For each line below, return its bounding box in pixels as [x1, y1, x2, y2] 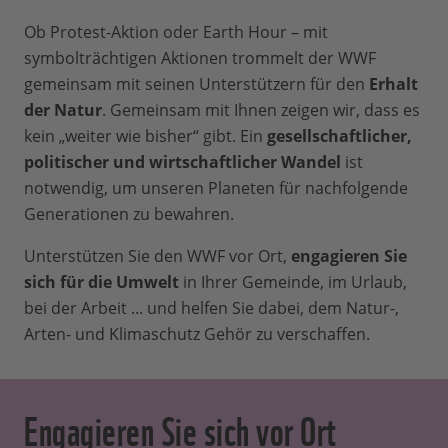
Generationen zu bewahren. [24, 203, 238, 226]
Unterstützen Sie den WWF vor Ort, [24, 245, 291, 268]
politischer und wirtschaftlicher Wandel [24, 151, 341, 174]
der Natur [24, 99, 102, 122]
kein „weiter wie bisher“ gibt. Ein [24, 125, 267, 148]
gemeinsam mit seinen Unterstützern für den [24, 73, 369, 96]
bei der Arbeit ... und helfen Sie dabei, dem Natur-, [24, 297, 399, 320]
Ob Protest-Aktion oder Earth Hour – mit [24, 21, 328, 44]
